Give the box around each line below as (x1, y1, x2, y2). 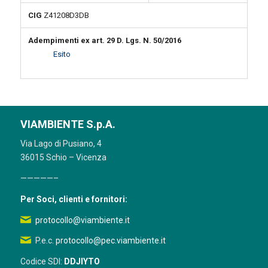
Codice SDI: (20, 257, 64, 267)
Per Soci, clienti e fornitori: (20, 194, 127, 204)
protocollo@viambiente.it (35, 215, 130, 225)
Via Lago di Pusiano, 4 (20, 138, 102, 148)
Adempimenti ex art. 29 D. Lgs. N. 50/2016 (28, 36, 181, 45)
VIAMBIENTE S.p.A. (20, 118, 115, 130)
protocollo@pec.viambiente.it (55, 236, 166, 246)
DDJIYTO (63, 257, 100, 267)
